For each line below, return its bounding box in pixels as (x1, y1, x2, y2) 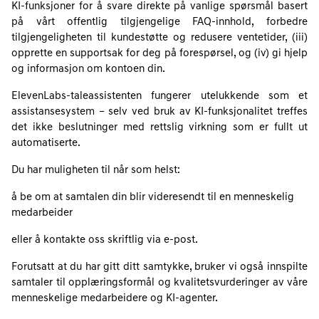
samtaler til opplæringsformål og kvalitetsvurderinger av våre (11, 278, 308, 288)
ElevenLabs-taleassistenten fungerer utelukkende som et (11, 91, 308, 102)
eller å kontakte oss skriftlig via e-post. (11, 235, 198, 246)
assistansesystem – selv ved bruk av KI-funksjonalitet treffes (11, 107, 308, 117)
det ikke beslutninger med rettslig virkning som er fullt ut (11, 122, 308, 133)
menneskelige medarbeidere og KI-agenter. (11, 293, 218, 304)
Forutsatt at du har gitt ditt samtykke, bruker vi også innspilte (11, 262, 308, 273)
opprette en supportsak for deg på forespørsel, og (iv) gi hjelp (11, 48, 308, 59)
